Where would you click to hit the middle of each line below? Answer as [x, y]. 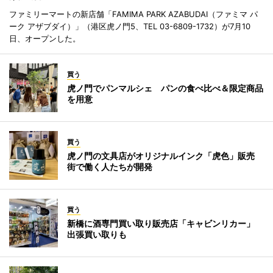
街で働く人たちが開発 [110, 167]
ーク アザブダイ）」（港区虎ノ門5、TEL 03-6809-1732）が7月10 [130, 26]
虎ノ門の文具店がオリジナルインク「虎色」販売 [165, 156]
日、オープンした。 [45, 38]
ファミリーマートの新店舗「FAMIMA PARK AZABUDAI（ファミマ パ [133, 14]
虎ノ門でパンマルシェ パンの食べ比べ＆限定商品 [165, 88]
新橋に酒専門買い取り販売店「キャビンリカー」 [165, 223]
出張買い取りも [97, 234]
